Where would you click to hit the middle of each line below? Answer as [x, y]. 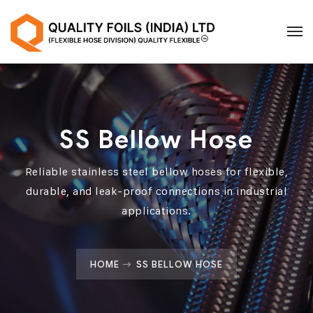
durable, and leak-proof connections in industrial [156, 191]
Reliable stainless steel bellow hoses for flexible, [156, 172]
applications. [156, 211]
